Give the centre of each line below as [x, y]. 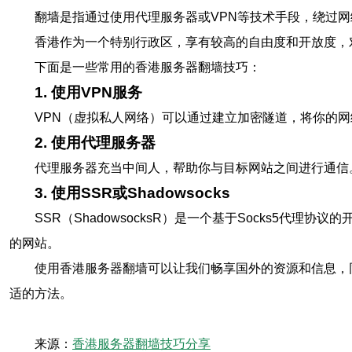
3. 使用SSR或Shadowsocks [132, 193]
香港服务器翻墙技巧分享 [141, 344]
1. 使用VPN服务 [88, 92]
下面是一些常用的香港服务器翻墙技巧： [148, 67]
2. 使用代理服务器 [95, 143]
